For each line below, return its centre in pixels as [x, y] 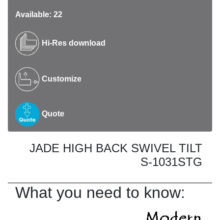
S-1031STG [171, 162]
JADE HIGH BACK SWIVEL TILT [116, 148]
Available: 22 [39, 15]
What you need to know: [100, 193]
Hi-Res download [73, 43]
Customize [61, 79]
